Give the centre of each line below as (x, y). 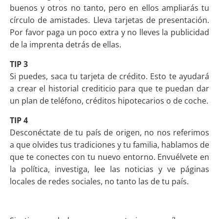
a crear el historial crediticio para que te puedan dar (109, 89)
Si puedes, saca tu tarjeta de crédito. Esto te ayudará (109, 77)
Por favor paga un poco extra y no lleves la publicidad (109, 33)
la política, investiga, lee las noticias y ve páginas (109, 169)
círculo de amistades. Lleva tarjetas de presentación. (109, 20)
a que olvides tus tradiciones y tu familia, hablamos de (109, 145)
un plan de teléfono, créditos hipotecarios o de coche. (109, 101)
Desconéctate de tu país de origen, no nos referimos (109, 133)
